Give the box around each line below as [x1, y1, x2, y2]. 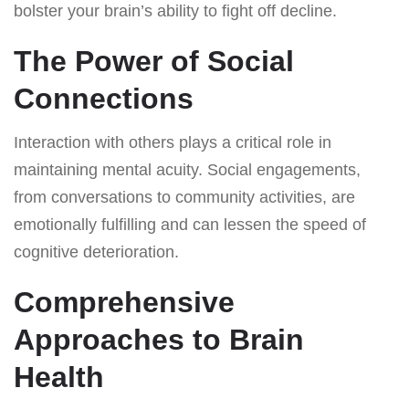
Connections [14, 81, 194, 115]
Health [14, 360, 104, 393]
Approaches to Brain [14, 322, 304, 356]
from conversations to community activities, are [14, 187, 355, 206]
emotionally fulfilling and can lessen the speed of [14, 215, 366, 234]
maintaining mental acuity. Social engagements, [14, 160, 361, 179]
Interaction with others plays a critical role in [14, 132, 331, 152]
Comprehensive [14, 285, 235, 319]
